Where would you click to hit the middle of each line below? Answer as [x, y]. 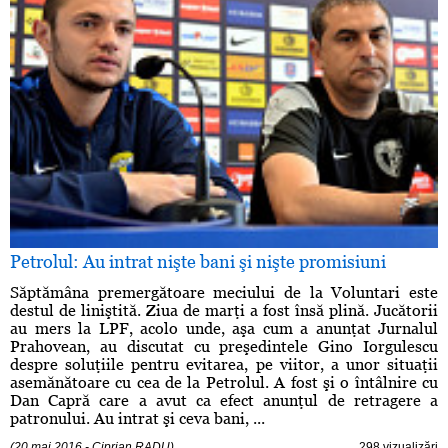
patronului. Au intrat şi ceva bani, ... [137, 419]
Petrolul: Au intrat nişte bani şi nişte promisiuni [198, 262]
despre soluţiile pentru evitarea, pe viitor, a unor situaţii [224, 365]
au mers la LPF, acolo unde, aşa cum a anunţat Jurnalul [224, 329]
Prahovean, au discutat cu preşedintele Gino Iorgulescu [224, 347]
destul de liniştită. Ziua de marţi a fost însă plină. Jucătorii [224, 311]
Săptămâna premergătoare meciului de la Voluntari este [224, 293]
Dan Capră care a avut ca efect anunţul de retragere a [224, 401]
